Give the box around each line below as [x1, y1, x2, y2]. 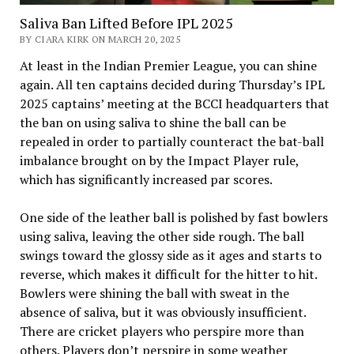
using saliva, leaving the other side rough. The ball [19, 227, 304, 245]
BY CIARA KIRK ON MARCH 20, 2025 [19, 32, 181, 45]
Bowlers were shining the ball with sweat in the [19, 284, 289, 302]
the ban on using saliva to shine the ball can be [19, 113, 286, 131]
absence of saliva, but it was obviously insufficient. [19, 303, 306, 321]
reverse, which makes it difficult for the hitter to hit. [19, 265, 317, 283]
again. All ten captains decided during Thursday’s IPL [19, 75, 325, 93]
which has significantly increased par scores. [19, 170, 273, 188]
